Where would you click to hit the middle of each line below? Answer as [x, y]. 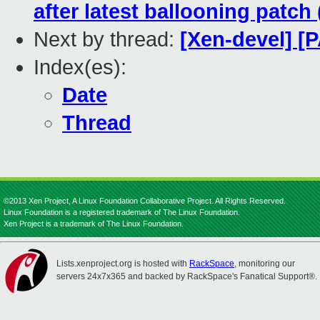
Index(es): [80, 67]
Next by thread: [107, 40]
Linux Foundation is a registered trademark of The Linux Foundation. [122, 212]
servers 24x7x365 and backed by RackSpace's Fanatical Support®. [187, 276]
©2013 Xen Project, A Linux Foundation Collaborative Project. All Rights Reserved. [145, 201]
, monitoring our [265, 264]
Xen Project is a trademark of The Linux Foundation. [94, 224]
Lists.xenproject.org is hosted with [123, 264]
